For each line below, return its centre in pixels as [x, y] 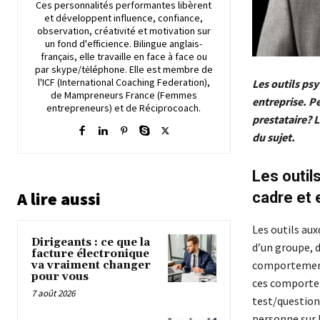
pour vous [60, 276]
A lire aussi [59, 199]
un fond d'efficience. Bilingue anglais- [124, 43]
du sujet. [273, 137]
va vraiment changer [91, 265]
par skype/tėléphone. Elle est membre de [124, 69]
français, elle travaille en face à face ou [124, 56]
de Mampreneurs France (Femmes [124, 95]
